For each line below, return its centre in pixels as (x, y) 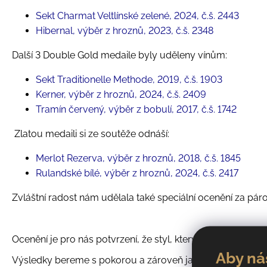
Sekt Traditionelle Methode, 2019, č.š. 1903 (129, 80)
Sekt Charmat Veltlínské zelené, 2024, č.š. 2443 (137, 16)
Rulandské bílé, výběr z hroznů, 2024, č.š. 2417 (137, 173)
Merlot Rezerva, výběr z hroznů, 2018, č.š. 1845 (138, 159)
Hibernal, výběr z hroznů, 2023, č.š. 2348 (125, 31)
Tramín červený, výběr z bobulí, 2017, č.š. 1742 (136, 110)
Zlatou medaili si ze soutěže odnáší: (93, 134)
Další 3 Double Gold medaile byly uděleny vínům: (119, 55)
